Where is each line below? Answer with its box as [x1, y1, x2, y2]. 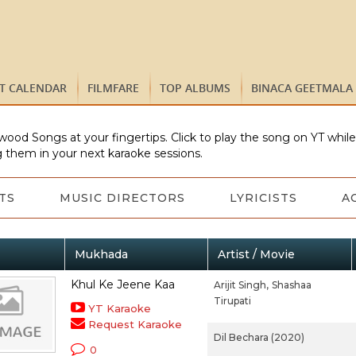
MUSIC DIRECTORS [59, 191, 185, 205]
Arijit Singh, [213, 279, 269, 291]
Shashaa [271, 279, 311, 291]
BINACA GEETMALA [251, 80, 353, 95]
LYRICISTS [229, 191, 297, 205]
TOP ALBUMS [160, 80, 230, 95]
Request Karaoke [87, 318, 182, 331]
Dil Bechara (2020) [213, 331, 304, 343]
